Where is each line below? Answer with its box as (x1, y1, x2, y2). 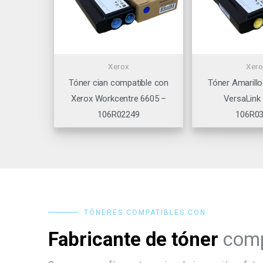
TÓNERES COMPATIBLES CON (84, 208, 206, 217)
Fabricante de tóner (48, 227, 218, 251)
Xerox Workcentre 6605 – (70, 93, 167, 104)
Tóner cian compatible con (68, 77, 168, 89)
